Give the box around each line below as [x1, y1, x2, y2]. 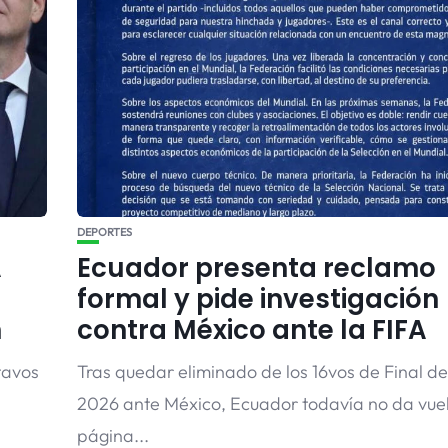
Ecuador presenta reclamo [76, 250, 436, 286]
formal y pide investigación [76, 281, 439, 317]
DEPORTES [76, 225, 132, 239]
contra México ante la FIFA [76, 312, 427, 348]
